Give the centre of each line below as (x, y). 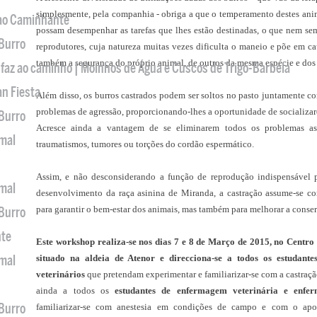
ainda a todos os (75, 290)
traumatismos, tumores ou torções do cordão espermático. (145, 144)
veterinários (60, 274)
